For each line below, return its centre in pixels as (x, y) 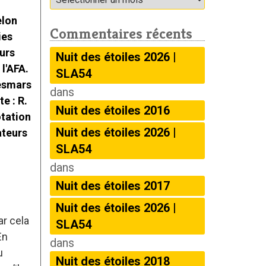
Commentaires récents (121, 34)
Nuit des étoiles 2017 (113, 186)
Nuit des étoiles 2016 (113, 110)
